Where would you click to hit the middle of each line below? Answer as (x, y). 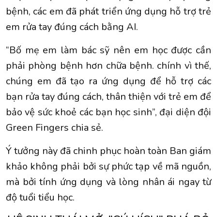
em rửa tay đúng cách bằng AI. (72, 27)
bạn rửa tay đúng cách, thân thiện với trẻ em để (108, 97)
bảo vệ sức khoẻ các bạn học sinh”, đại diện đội (108, 112)
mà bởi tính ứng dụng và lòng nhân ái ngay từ (108, 182)
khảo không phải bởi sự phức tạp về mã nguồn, (108, 167)
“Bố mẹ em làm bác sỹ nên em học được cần (108, 50)
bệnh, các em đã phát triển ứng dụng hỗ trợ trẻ (108, 12)
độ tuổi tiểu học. (40, 198)
